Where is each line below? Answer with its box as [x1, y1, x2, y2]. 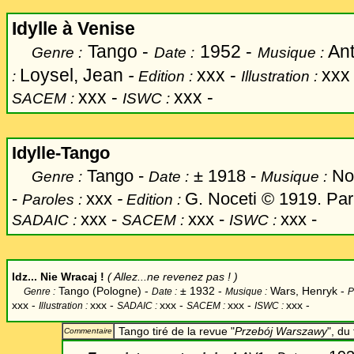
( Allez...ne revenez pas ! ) [107, 270, 238, 283]
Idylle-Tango [12, 143, 110, 163]
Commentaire [64, 326, 112, 335]
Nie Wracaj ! [37, 270, 104, 283]
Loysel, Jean [20, 65, 128, 85]
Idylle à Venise [12, 18, 135, 39]
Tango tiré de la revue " [115, 325, 235, 337]
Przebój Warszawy [235, 325, 327, 337]
